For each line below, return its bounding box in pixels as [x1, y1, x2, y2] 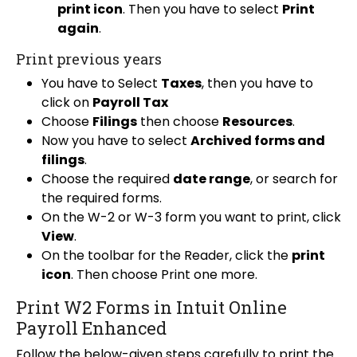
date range [173, 170, 250, 189]
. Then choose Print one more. [71, 265, 257, 284]
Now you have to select [41, 131, 190, 151]
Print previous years [16, 49, 162, 69]
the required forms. [41, 189, 162, 208]
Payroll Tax [92, 93, 168, 112]
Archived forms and [190, 131, 325, 151]
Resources [222, 112, 292, 131]
